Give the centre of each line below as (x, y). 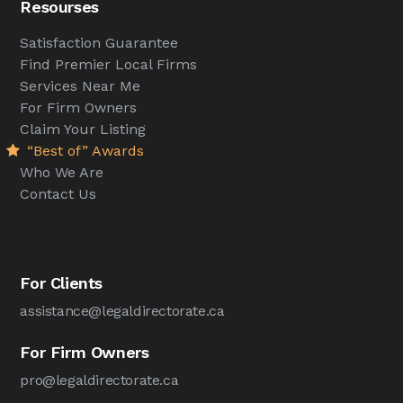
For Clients (62, 282)
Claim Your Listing (83, 129)
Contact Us (58, 193)
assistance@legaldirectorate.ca (122, 310)
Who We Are (62, 172)
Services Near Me (81, 85)
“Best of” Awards (84, 150)
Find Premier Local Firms (109, 64)
